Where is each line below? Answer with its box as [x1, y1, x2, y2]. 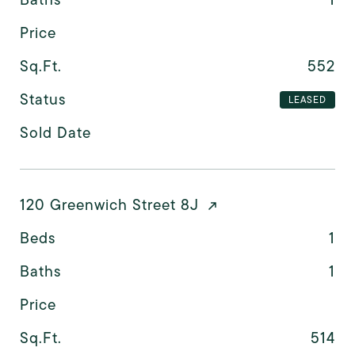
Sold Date [20, 121, 91, 143]
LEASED [288, 93, 326, 107]
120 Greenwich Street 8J [20, 193, 199, 216]
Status [20, 88, 66, 110]
